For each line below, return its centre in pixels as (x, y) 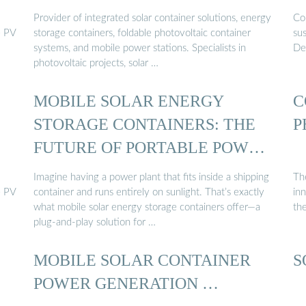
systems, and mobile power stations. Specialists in (140, 48)
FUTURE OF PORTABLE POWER (152, 148)
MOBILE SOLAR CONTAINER (142, 260)
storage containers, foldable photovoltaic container (142, 33)
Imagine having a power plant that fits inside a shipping (151, 177)
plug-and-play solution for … (95, 222)
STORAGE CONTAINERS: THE (144, 124)
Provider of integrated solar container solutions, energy (152, 18)
